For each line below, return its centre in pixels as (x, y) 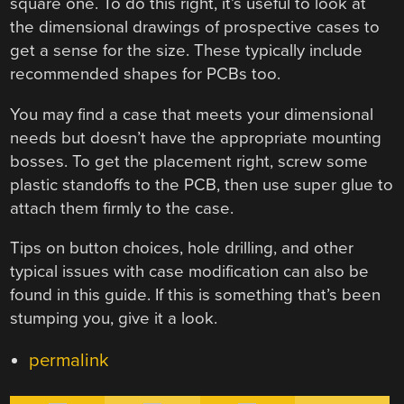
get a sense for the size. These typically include (187, 51)
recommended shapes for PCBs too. (146, 74)
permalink (68, 361)
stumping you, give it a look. (114, 319)
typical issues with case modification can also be (190, 272)
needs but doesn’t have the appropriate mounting (196, 138)
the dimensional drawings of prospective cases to (195, 28)
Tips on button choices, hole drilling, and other (182, 248)
